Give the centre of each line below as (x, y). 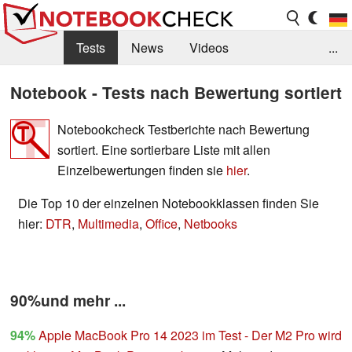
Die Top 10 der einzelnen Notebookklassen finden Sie (169, 203)
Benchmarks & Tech (68, 82)
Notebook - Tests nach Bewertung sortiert (176, 92)
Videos (209, 48)
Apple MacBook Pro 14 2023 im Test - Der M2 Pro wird (190, 335)
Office (161, 223)
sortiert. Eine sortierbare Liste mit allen (164, 149)
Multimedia (108, 223)
